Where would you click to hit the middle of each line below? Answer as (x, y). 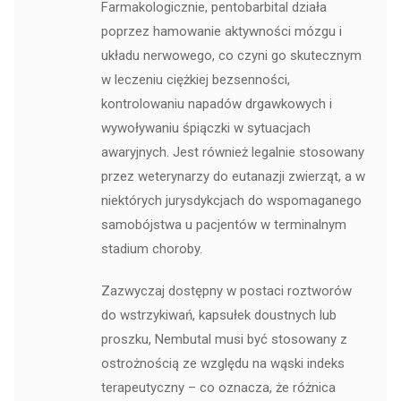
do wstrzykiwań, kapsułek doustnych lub (218, 316)
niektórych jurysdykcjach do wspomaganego (231, 201)
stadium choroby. (151, 249)
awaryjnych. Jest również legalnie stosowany (232, 153)
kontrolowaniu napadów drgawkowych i (216, 104)
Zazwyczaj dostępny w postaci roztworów (226, 291)
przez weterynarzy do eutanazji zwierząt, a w (233, 177)
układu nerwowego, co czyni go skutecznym (231, 56)
